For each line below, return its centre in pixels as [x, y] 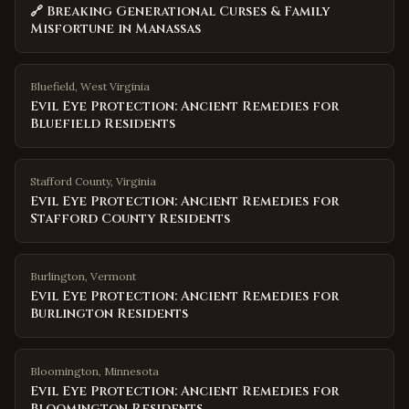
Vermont [113, 276]
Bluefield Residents [103, 124]
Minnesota [131, 371]
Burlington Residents [109, 314]
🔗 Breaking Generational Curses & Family [180, 11]
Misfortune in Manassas [115, 29]
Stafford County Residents [130, 219]
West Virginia [115, 86]
